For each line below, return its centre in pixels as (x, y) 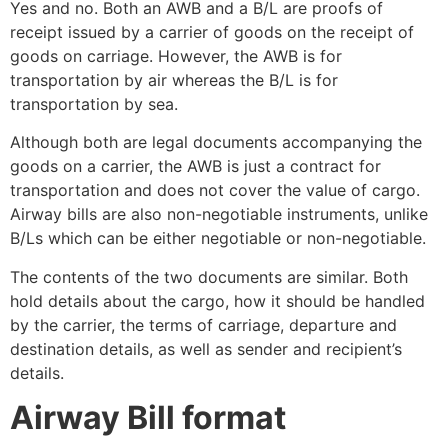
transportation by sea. (94, 103)
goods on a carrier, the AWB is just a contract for (195, 166)
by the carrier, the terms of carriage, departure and (203, 324)
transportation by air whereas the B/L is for (174, 79)
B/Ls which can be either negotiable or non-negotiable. (218, 238)
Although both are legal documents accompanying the (216, 142)
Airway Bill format (148, 418)
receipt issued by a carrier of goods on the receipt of (212, 31)
